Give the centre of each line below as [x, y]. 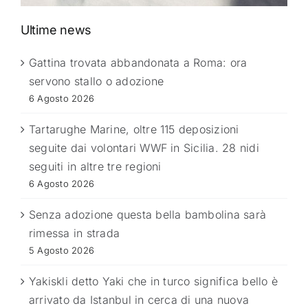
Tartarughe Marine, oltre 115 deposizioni [134, 130]
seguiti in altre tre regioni [95, 167]
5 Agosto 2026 [62, 251]
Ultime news [56, 30]
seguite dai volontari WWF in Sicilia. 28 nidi [144, 148]
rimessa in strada [75, 233]
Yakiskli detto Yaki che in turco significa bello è [153, 282]
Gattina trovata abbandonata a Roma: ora [138, 63]
